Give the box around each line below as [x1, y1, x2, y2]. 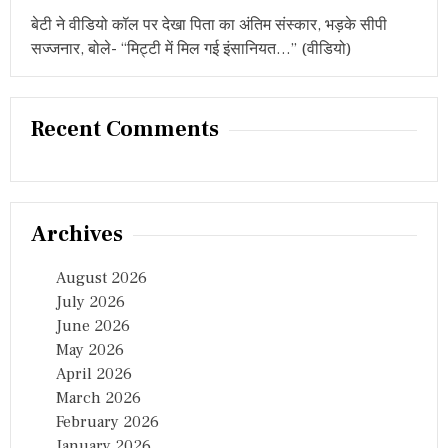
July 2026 [56, 292, 125, 313]
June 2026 [56, 316, 130, 337]
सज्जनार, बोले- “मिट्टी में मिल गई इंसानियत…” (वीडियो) [31, 39, 352, 60]
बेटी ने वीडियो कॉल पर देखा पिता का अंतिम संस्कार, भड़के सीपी [31, 15, 387, 36]
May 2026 [56, 340, 124, 361]
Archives [31, 220, 123, 249]
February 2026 [56, 412, 159, 433]
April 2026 [56, 364, 132, 385]
